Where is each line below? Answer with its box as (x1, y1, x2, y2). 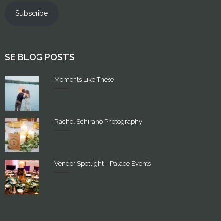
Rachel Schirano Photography (54, 117, 142, 125)
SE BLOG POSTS (5, 51, 74, 62)
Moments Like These (54, 75, 114, 83)
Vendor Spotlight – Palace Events (54, 159, 151, 167)
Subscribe (15, 8, 48, 17)
